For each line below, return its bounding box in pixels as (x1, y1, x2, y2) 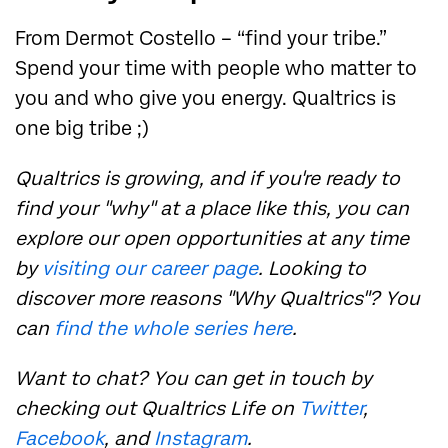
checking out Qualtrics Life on (15, 396, 299, 420)
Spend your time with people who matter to (15, 56, 417, 80)
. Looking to (258, 256, 366, 280)
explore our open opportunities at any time (15, 226, 409, 250)
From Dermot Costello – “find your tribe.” (15, 26, 387, 50)
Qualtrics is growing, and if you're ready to (15, 166, 400, 190)
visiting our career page (42, 256, 258, 280)
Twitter (299, 396, 363, 420)
